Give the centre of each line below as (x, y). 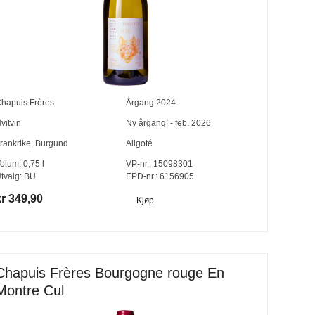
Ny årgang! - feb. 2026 (168, 123)
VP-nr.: (138, 163)
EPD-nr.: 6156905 (160, 176)
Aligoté (139, 143)
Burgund (51, 143)
